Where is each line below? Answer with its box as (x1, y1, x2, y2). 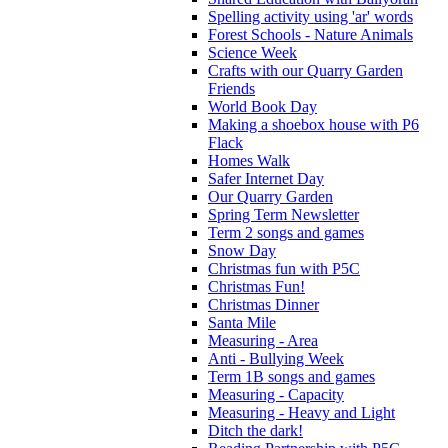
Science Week (208, 43, 297, 61)
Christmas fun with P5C (208, 259, 360, 277)
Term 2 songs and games (208, 223, 364, 241)
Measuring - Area (208, 331, 318, 349)
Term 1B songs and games (208, 367, 375, 385)
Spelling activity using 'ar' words (208, 7, 413, 25)
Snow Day (208, 241, 276, 259)
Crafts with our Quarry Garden (208, 61, 403, 79)
